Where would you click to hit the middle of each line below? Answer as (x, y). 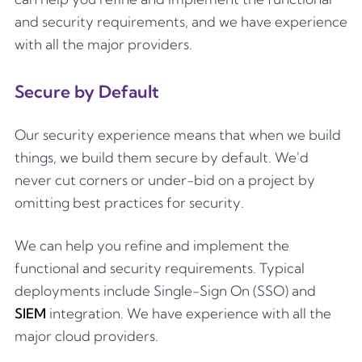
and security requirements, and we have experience (181, 21)
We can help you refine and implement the (152, 246)
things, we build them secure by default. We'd (162, 157)
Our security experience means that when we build (178, 134)
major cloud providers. (86, 336)
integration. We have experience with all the (189, 314)
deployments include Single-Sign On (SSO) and (165, 291)
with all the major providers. (103, 44)
